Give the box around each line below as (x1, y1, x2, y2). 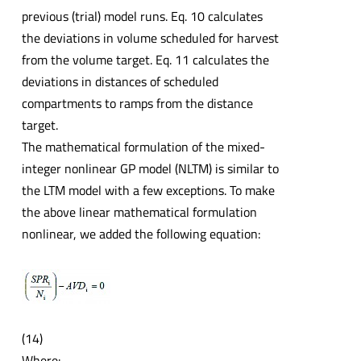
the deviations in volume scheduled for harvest (21, 27, 279, 48)
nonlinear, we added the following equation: (21, 223, 260, 243)
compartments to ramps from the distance (21, 93, 253, 113)
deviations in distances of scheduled (21, 71, 218, 91)
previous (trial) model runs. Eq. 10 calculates (21, 6, 263, 26)
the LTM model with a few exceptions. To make (21, 180, 275, 200)
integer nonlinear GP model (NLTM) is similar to (21, 158, 279, 178)
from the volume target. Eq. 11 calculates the (21, 49, 269, 69)
